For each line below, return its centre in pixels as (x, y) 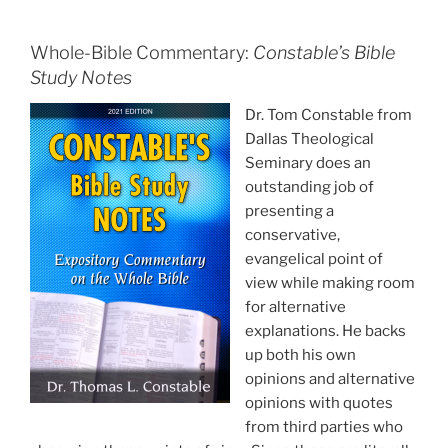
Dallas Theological (309, 139)
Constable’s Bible (324, 52)
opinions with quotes (319, 403)
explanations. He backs (325, 331)
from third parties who (324, 427)
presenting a (289, 211)
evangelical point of (314, 259)
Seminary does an (308, 163)
